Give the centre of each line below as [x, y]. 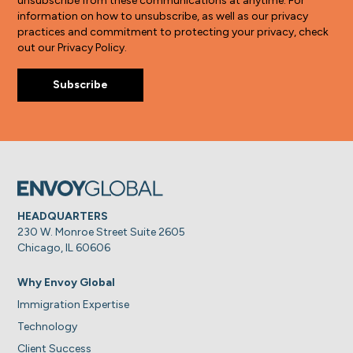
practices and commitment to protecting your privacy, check [173, 32]
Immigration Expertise [74, 304]
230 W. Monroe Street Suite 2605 [102, 232]
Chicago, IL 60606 [64, 247]
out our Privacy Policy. [72, 47]
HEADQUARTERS [63, 216]
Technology [48, 326]
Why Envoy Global [67, 282]
